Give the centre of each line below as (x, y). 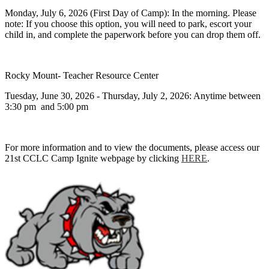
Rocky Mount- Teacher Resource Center (82, 75)
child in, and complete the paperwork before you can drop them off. (133, 35)
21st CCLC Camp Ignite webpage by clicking (93, 158)
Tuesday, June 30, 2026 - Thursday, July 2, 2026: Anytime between (133, 96)
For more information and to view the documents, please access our (132, 147)
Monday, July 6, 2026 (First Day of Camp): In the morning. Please (131, 13)
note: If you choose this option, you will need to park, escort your (128, 24)
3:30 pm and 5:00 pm (47, 107)
